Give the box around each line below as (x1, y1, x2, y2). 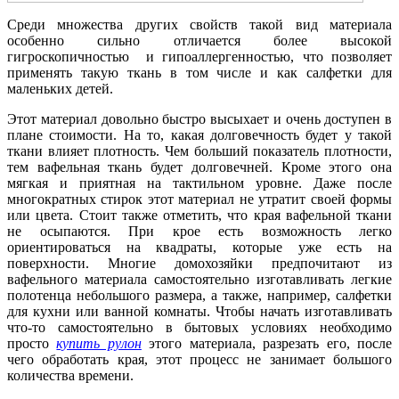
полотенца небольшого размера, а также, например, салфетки (7, 287, 392, 303)
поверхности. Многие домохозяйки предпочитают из (7, 255, 392, 271)
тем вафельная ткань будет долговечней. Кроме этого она (7, 159, 392, 175)
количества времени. (7, 367, 134, 383)
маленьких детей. (7, 80, 113, 96)
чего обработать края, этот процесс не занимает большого (7, 351, 392, 367)
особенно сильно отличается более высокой (7, 32, 392, 48)
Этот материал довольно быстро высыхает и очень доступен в (7, 110, 392, 126)
